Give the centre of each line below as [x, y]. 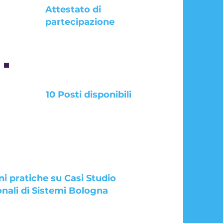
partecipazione [80, 22]
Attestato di [73, 9]
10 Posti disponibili [88, 95]
